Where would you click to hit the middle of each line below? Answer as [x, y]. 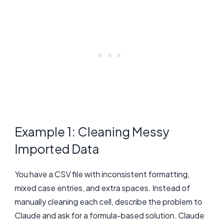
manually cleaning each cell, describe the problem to [109, 201]
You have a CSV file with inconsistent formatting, [102, 174]
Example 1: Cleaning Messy [92, 131]
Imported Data [57, 149]
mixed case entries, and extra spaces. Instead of [102, 188]
